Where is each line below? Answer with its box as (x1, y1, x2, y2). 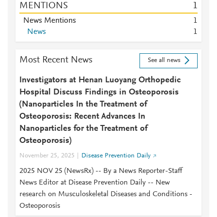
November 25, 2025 (19, 153, 75, 159)
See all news (147, 57, 181, 64)
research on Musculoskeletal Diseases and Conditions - (19, 190, 192, 198)
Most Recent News (19, 55, 93, 65)
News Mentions (23, 17, 76, 25)
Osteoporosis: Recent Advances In (19, 112, 145, 121)
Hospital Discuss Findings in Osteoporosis (19, 88, 179, 97)
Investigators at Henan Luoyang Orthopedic (19, 76, 181, 85)
